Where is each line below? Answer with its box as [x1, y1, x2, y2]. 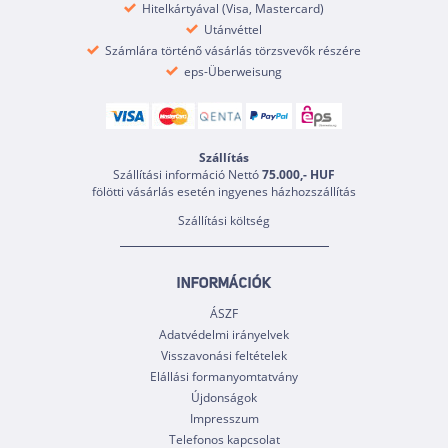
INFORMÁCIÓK [177, 277, 271, 293]
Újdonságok [191, 389, 257, 407]
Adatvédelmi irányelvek [159, 326, 289, 344]
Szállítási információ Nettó [113, 166, 262, 184]
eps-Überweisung [181, 63, 282, 80]
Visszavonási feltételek [161, 347, 287, 365]
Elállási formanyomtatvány [150, 368, 298, 386]
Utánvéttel [201, 21, 262, 38]
